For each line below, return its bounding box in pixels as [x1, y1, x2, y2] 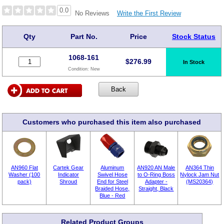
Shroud [59, 178, 77, 184]
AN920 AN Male [137, 164, 175, 170]
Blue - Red [99, 192, 125, 198]
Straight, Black [138, 185, 174, 191]
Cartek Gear [53, 164, 84, 170]
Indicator [57, 171, 79, 177]
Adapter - [144, 178, 167, 184]
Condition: [67, 66, 90, 71]
